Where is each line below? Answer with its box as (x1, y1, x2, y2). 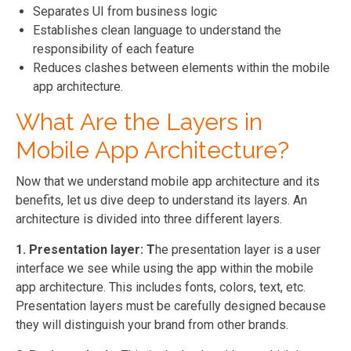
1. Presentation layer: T (16, 241, 155, 257)
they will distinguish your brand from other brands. (16, 317, 291, 332)
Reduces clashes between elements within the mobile (33, 60, 330, 75)
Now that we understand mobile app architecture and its (16, 173, 320, 189)
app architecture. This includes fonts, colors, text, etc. (16, 279, 306, 295)
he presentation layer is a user (155, 241, 320, 257)
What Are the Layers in (16, 107, 262, 136)
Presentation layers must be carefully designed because (16, 298, 326, 313)
